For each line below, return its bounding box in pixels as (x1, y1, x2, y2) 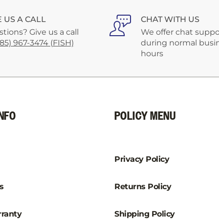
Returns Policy (114, 182, 172, 191)
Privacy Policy (114, 154, 170, 164)
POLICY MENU (114, 109, 176, 124)
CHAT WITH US (141, 15, 199, 24)
